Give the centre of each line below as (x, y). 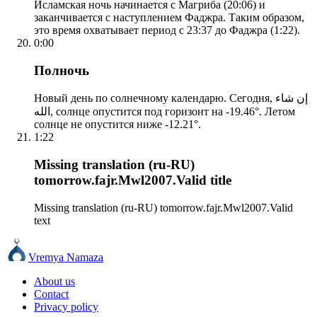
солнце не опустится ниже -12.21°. (117, 125)
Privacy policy (66, 306)
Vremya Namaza (66, 257)
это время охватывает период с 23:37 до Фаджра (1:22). (167, 30)
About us (54, 281)
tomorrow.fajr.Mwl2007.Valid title (133, 180)
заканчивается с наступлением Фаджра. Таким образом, (169, 17)
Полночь (62, 70)
